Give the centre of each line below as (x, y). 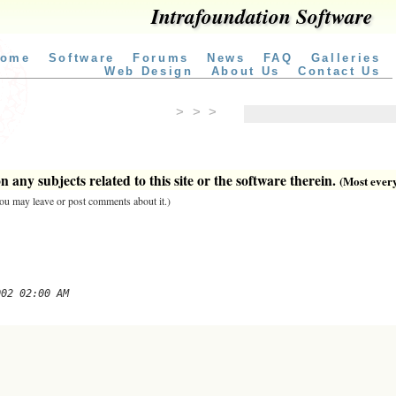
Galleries (346, 58)
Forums (160, 58)
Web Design (148, 71)
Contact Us (339, 71)
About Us (245, 71)
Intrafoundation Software (261, 16)
